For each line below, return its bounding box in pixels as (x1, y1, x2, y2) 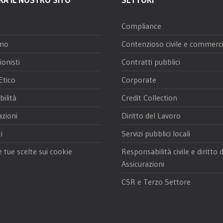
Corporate (121, 74, 156, 85)
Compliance (121, 20, 161, 31)
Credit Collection (121, 92, 177, 103)
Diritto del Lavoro (121, 110, 181, 120)
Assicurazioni (121, 158, 164, 169)
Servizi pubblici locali (121, 128, 190, 138)
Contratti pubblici (121, 56, 180, 67)
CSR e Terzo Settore (121, 176, 191, 187)
